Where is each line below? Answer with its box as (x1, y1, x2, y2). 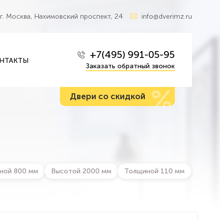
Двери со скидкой (70, 91, 145, 101)
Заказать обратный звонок (86, 62, 175, 70)
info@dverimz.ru (141, 12, 192, 21)
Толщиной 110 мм (124, 167, 185, 175)
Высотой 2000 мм (51, 167, 111, 175)
